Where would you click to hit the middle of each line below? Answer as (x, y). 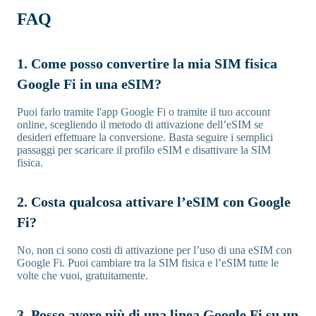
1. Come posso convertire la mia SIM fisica (147, 63)
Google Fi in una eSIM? (89, 84)
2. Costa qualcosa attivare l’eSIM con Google (154, 201)
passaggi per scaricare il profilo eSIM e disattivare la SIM (144, 150)
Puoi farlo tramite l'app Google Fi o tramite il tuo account (144, 111)
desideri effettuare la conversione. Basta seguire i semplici (145, 137)
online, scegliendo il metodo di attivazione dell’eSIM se (140, 124)
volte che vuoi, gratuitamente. (83, 275)
